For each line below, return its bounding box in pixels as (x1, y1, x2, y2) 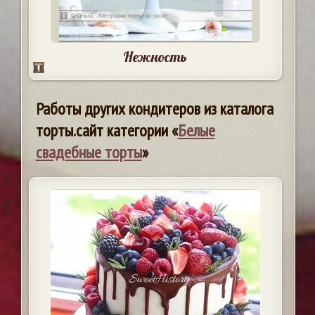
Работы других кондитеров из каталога (35, 98, 274, 120)
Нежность (123, 48, 188, 66)
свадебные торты (35, 141, 142, 164)
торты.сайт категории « (35, 120, 178, 142)
